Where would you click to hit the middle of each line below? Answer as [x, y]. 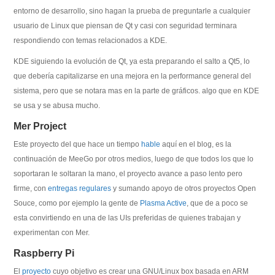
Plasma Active [164, 203]
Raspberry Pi [44, 253]
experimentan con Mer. [52, 233]
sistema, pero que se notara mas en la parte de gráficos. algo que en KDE [137, 91]
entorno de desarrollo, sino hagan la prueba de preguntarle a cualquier [132, 11]
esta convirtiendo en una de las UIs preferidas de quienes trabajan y [127, 218]
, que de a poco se [218, 203]
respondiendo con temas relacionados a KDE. [91, 41]
